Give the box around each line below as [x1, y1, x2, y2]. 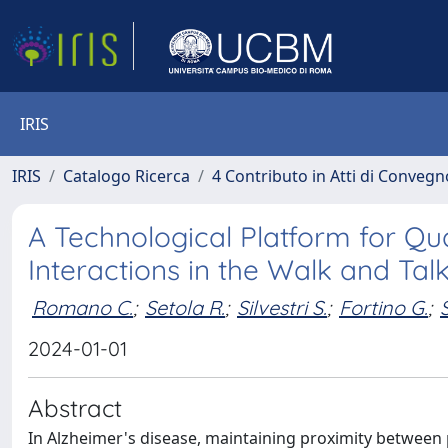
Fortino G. [339, 294, 428, 320]
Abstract [28, 393, 122, 423]
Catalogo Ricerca [63, 165, 190, 187]
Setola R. [145, 294, 225, 320]
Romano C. [32, 294, 133, 320]
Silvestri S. [237, 294, 327, 320]
